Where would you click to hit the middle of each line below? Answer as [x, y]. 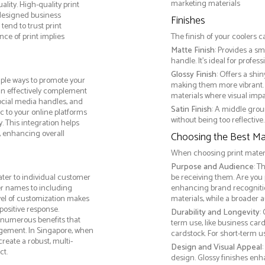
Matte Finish [193, 51]
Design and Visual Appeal [216, 248]
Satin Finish [191, 110]
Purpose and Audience [212, 167]
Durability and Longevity [215, 213]
